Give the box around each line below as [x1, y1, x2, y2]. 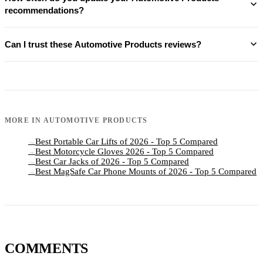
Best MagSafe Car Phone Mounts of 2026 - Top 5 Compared [35, 166, 257, 176]
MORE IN [5, 116, 43, 124]
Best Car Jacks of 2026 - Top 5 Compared [35, 156, 189, 166]
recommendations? [5, 5, 84, 15]
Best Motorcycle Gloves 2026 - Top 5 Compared [35, 146, 214, 156]
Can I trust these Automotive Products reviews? [5, 39, 201, 49]
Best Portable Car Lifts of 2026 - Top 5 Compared [35, 136, 218, 146]
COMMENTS [5, 240, 89, 256]
